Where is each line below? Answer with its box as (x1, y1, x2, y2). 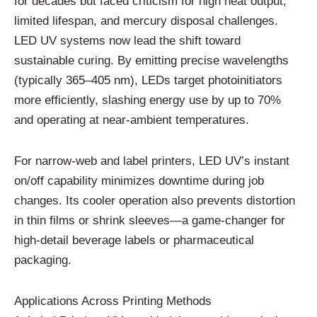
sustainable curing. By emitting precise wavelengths (14, 54, 289, 68)
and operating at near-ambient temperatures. (14, 113, 249, 127)
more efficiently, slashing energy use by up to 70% (14, 93, 281, 108)
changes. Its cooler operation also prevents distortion (14, 194, 295, 208)
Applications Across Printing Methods (14, 294, 212, 308)
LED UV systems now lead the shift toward (14, 34, 241, 48)
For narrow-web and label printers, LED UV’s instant (14, 154, 289, 168)
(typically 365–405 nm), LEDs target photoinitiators (14, 74, 282, 88)
